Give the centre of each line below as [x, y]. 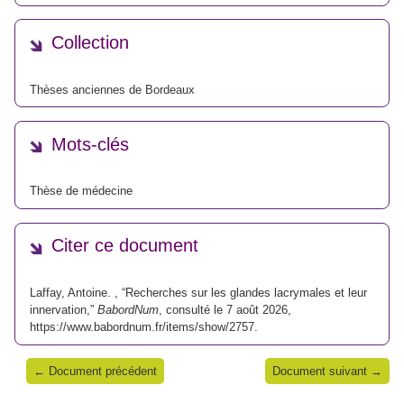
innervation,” [64, 309]
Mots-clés [90, 144]
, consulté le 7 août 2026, [225, 309]
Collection [90, 43]
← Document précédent [95, 372]
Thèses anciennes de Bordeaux [112, 89]
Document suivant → [327, 372]
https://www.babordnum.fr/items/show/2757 [142, 326]
